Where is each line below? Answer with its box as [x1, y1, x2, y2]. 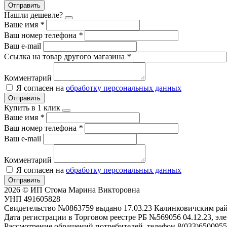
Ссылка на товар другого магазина [4, 52, 127, 61]
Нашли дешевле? [4, 10, 63, 19]
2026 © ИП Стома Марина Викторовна [4, 185, 140, 194]
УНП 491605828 [4, 194, 60, 203]
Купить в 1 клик [4, 103, 60, 112]
